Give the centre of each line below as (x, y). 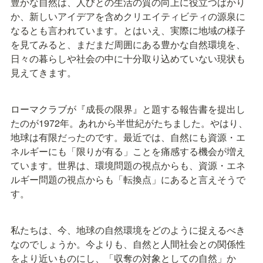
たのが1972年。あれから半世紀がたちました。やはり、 (129, 123)
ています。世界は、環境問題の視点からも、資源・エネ (128, 166)
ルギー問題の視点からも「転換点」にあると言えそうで (128, 180)
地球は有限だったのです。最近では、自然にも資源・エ (128, 137)
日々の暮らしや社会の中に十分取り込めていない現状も (128, 59)
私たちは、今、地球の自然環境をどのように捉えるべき (128, 230)
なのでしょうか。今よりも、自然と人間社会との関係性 (128, 244)
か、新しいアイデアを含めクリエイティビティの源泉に (128, 16)
